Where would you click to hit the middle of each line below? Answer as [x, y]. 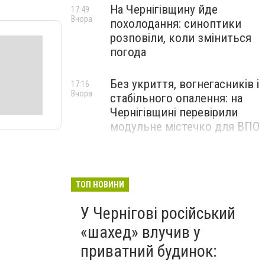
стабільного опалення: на [176, 98]
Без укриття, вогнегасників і [185, 84]
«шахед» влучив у [140, 232]
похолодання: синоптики [176, 24]
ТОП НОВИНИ [100, 185]
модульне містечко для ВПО [185, 127]
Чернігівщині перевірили [174, 112]
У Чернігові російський [158, 213]
